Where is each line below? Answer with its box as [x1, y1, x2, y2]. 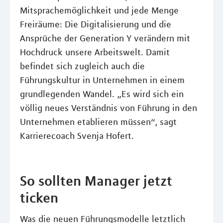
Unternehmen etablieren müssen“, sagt [20, 116, 177, 128]
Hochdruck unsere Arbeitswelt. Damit [20, 47, 170, 58]
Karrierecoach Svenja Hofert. [20, 130, 134, 142]
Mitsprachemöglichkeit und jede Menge [20, 5, 179, 16]
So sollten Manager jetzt [20, 172, 172, 190]
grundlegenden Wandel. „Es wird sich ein [20, 89, 184, 100]
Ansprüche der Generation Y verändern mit [20, 33, 190, 44]
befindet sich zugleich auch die [20, 61, 145, 72]
